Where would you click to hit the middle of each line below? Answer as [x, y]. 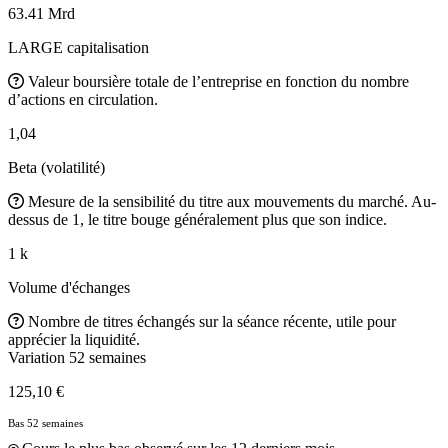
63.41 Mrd [41, 13]
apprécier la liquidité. [74, 339]
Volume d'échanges [69, 287]
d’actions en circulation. [83, 99]
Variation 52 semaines [77, 357]
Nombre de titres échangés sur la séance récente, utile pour [212, 321]
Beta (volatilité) [56, 167]
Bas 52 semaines [45, 422]
